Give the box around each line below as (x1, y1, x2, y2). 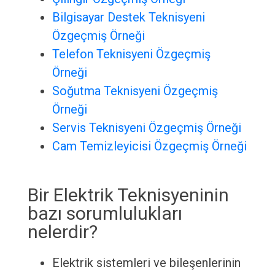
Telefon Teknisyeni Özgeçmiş (52, 47, 211, 62)
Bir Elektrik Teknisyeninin (27, 184, 229, 206)
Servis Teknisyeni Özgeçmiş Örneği (52, 120, 241, 136)
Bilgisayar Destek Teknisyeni (52, 10, 205, 25)
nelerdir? (27, 221, 98, 243)
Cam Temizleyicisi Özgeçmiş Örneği (52, 139, 247, 154)
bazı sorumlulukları (27, 203, 182, 225)
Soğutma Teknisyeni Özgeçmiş (52, 83, 218, 99)
